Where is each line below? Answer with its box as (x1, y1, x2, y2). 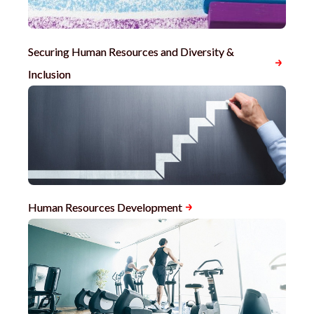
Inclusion (28, 67, 71, 81)
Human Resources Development (28, 200, 182, 214)
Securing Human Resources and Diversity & (28, 44, 234, 58)
